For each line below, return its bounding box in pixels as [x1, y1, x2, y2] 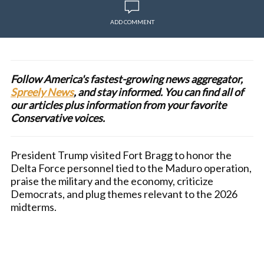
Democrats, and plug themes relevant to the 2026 [11, 187, 237, 200]
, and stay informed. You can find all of [74, 85, 243, 98]
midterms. [11, 200, 57, 213]
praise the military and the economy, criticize [11, 174, 213, 187]
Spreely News [11, 85, 74, 98]
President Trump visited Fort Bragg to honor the [11, 148, 232, 161]
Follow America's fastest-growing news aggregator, [11, 72, 243, 85]
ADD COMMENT [110, 18, 154, 25]
